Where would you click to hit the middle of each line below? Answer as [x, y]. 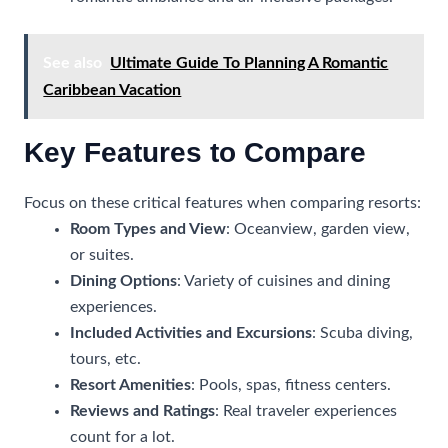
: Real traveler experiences [306, 411]
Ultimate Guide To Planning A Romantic [249, 62]
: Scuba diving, [363, 333]
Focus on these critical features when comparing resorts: [222, 203]
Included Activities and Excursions [191, 333]
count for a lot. [123, 437]
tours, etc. [106, 359]
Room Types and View [148, 229]
